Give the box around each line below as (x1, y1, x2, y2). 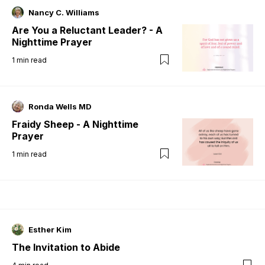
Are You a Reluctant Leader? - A (12, 24, 163, 36)
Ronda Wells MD (28, 101, 92, 111)
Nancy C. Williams (28, 7, 99, 17)
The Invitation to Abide (12, 241, 122, 253)
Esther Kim (28, 224, 72, 234)
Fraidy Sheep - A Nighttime (12, 118, 138, 130)
